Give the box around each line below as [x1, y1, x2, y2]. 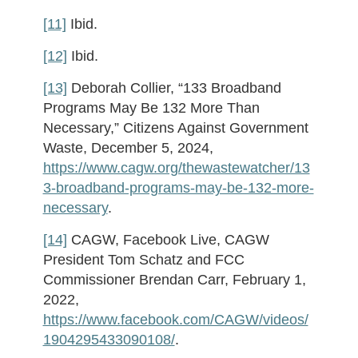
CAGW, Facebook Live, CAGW [66, 232, 269, 248]
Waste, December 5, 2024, [42, 140, 213, 156]
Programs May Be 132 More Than [42, 100, 260, 116]
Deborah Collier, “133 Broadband [66, 80, 281, 96]
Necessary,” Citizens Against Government [42, 120, 308, 136]
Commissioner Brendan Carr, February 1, [42, 272, 306, 288]
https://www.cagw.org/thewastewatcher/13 [42, 160, 310, 176]
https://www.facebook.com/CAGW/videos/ [42, 312, 308, 328]
